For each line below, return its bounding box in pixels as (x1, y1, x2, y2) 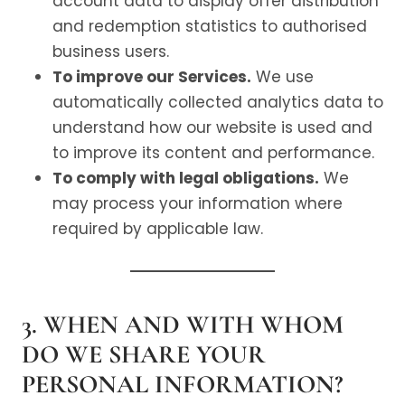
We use (251, 66, 314, 88)
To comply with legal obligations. (52, 167, 319, 189)
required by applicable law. (52, 218, 263, 240)
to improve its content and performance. (52, 142, 374, 164)
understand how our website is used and (52, 117, 372, 138)
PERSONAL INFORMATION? (22, 369, 343, 400)
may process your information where (52, 193, 343, 214)
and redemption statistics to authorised (52, 15, 367, 37)
